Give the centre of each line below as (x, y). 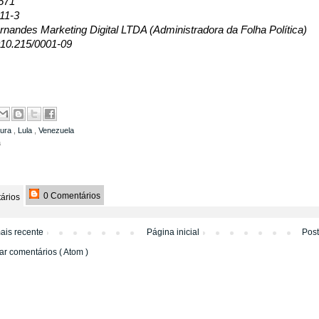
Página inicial (173, 232)
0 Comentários (71, 195)
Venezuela (56, 130)
